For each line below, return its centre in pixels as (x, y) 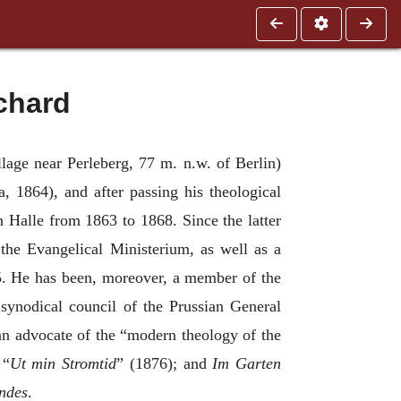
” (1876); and (165, 363)
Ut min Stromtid (63, 363)
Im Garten (247, 363)
